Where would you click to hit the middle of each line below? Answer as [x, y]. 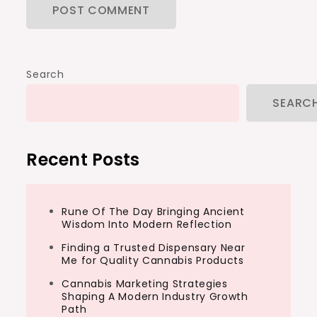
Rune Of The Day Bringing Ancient [153, 212]
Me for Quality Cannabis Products [153, 260]
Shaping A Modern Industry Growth [155, 296]
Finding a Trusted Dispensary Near [154, 248]
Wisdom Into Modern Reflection [147, 224]
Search [45, 74]
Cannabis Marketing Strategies [145, 284]
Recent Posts [83, 160]
